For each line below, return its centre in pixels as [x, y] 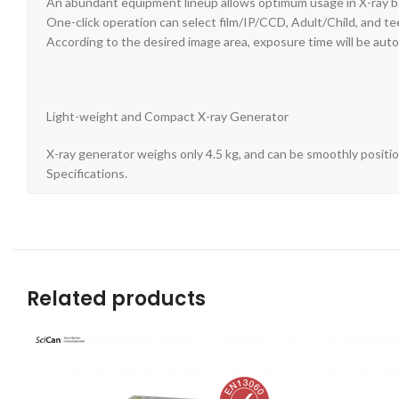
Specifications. [87, 173]
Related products [116, 298]
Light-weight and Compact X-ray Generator [167, 116]
